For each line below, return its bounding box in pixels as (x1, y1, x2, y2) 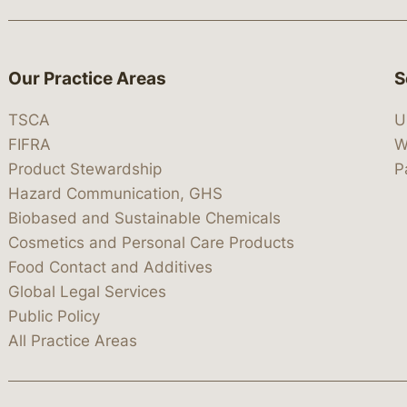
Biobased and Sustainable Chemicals (8, 209, 281, 228)
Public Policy (8, 307, 100, 326)
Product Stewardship (8, 160, 162, 179)
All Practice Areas (8, 332, 137, 351)
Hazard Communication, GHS (8, 184, 223, 203)
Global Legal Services (8, 283, 166, 302)
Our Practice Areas (8, 67, 166, 89)
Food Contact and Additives (8, 258, 213, 277)
